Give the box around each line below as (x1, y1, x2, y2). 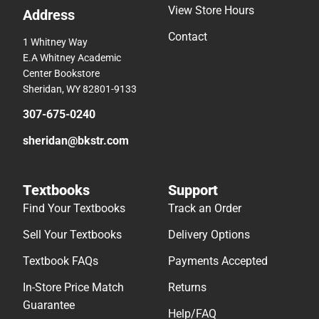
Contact (168, 29, 207, 43)
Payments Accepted (168, 253, 268, 268)
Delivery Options (168, 227, 250, 241)
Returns (168, 280, 206, 294)
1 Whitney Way (23, 36, 88, 48)
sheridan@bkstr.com (23, 133, 129, 147)
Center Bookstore (23, 67, 100, 79)
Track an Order (168, 201, 241, 215)
